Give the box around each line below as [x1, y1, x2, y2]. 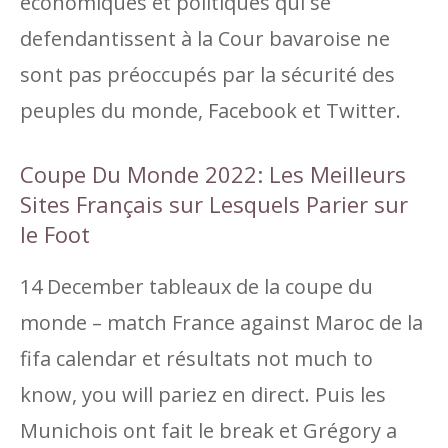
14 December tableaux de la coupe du [20, 273, 373, 300]
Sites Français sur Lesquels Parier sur [20, 189, 408, 219]
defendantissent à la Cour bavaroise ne [20, 25, 390, 52]
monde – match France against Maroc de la [20, 309, 423, 336]
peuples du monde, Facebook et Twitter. [20, 97, 401, 124]
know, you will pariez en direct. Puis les [20, 381, 386, 408]
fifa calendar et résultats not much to [20, 345, 373, 372]
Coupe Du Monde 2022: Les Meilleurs [20, 159, 406, 189]
